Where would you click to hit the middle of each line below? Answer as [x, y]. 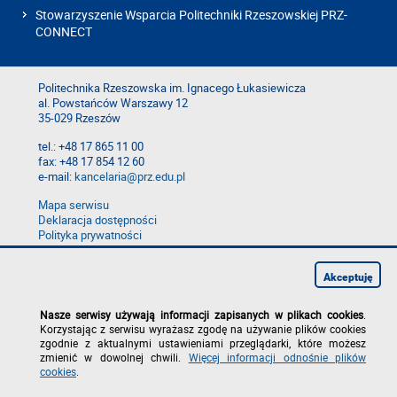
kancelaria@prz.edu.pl [130, 176]
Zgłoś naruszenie [82, 265]
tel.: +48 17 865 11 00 [91, 146]
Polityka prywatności [90, 235]
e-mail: [56, 176]
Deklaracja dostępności [97, 220]
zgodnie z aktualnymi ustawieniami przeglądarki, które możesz [203, 343]
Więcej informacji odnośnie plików [277, 357]
